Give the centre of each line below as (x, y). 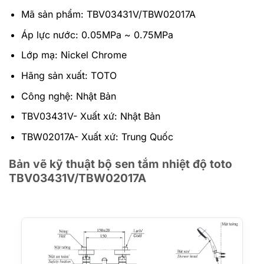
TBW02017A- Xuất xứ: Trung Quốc (97, 136)
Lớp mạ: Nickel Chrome (74, 55)
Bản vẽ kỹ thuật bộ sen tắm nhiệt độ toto (121, 164)
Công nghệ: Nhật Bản (68, 96)
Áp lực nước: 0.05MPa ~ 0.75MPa (97, 34)
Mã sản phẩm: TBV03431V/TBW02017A (108, 14)
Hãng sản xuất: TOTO (69, 75)
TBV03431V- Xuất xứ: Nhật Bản (90, 116)
